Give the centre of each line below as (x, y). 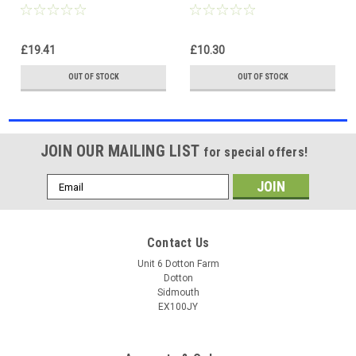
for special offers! (256, 153)
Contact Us (178, 243)
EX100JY (178, 307)
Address (68, 199)
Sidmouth (178, 293)
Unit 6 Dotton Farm (178, 264)
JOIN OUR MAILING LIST (122, 151)
